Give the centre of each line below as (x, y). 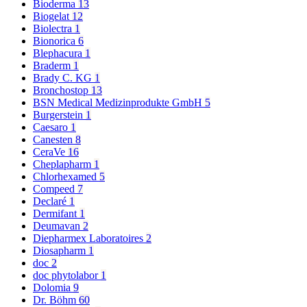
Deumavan (58, 226)
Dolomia (53, 288)
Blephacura (59, 53)
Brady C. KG (64, 78)
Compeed (55, 189)
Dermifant (56, 214)
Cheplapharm (63, 164)
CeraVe (50, 152)
